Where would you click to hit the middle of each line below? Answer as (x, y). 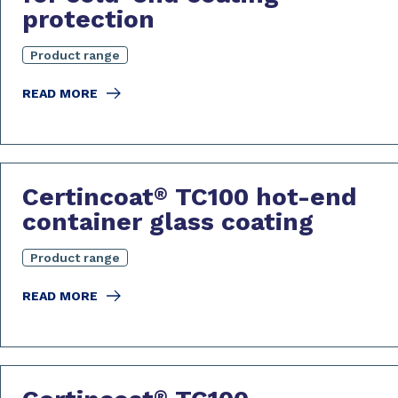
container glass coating (168, 222)
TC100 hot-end (263, 197)
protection (88, 19)
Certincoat (88, 197)
